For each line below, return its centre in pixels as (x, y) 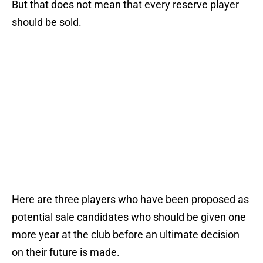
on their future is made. (66, 252)
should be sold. (47, 22)
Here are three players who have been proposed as (130, 200)
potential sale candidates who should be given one (129, 217)
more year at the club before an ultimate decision (126, 235)
